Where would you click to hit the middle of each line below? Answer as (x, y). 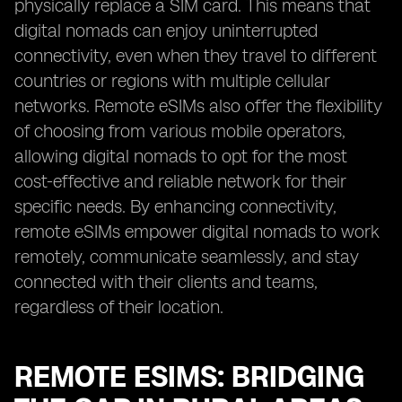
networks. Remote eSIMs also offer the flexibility (198, 106)
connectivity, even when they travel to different (196, 56)
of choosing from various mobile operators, (180, 131)
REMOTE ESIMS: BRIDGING (189, 377)
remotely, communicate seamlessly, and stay (187, 257)
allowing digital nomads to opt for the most (181, 156)
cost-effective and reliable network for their (180, 181)
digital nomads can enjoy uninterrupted (166, 31)
